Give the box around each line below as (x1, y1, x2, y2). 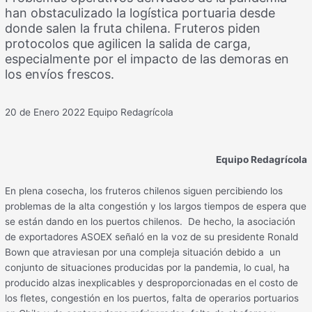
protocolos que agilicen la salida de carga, (5, 36, 251, 52)
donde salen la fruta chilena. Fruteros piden (5, 21, 261, 36)
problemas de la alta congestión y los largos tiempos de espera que (5, 201, 307, 212)
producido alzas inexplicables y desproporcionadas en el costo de (5, 277, 299, 289)
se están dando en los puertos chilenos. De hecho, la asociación (5, 216, 296, 228)
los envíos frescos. (5, 67, 115, 82)
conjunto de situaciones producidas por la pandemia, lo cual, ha (5, 262, 290, 274)
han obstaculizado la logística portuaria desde (5, 6, 276, 21)
